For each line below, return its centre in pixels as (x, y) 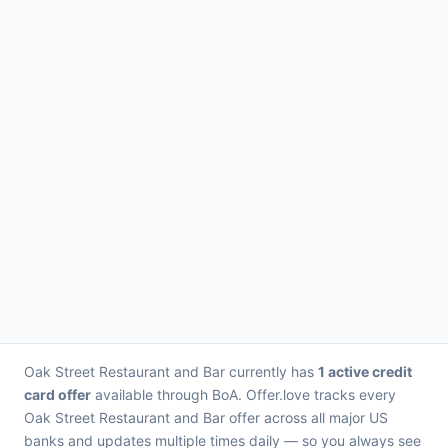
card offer (57, 394)
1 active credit (365, 371)
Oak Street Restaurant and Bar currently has (171, 371)
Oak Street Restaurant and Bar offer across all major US (206, 417)
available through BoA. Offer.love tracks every (243, 394)
